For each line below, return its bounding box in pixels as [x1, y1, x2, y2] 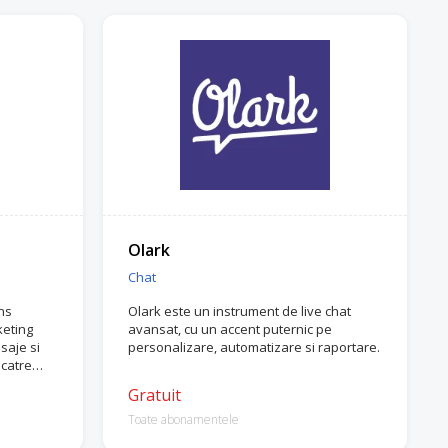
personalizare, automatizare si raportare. [128, 338, 381, 356]
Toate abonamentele [128, 411, 240, 428]
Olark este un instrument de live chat [128, 302, 352, 320]
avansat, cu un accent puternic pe [128, 320, 333, 338]
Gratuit [128, 384, 182, 406]
